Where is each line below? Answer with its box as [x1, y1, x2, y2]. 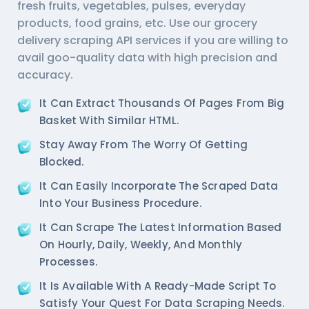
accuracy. [17, 66, 73, 83]
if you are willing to [181, 32, 288, 48]
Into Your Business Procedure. [39, 195, 201, 210]
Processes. [39, 254, 97, 269]
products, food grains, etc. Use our [17, 14, 214, 31]
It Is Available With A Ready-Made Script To [39, 278, 277, 293]
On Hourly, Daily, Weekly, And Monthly [39, 237, 243, 252]
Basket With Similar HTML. [39, 112, 179, 128]
